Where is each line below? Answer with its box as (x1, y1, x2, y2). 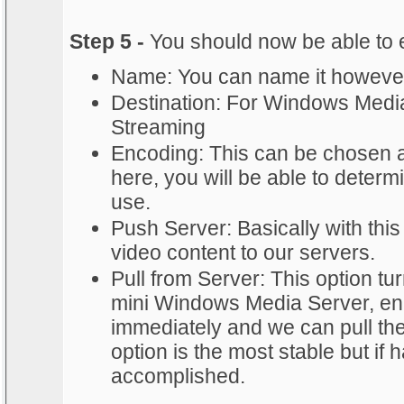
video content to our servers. (111, 240, 375, 264)
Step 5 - (69, 29, 144, 53)
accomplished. (111, 363, 245, 388)
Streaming (111, 115, 206, 139)
